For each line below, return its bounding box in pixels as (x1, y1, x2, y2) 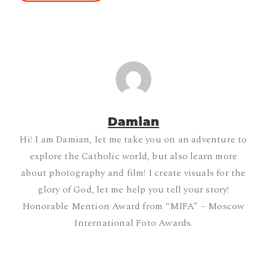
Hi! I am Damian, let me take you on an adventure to (20, 132, 247, 147)
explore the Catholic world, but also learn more (29, 149, 238, 164)
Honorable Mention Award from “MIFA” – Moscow (22, 199, 245, 214)
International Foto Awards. (74, 216, 193, 231)
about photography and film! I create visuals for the (21, 166, 246, 181)
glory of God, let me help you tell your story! (38, 182, 229, 197)
